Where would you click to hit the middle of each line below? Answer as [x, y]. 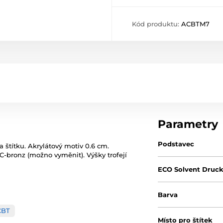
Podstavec [176, 144]
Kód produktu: [157, 24]
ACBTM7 [195, 24]
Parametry [188, 124]
